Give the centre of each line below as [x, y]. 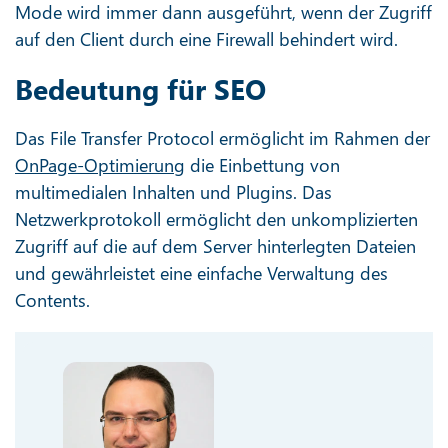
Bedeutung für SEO [140, 88]
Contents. [52, 299]
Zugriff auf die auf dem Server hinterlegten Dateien [215, 245]
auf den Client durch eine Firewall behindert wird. [206, 38]
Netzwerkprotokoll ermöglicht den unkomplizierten [216, 218]
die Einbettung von [262, 164]
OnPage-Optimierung [100, 164]
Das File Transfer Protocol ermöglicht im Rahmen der [222, 137]
